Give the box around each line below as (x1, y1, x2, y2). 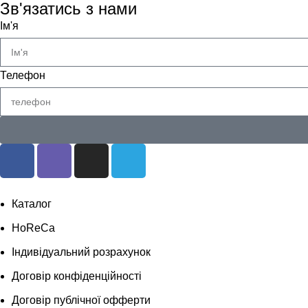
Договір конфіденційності (12, 269, 142, 282)
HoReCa (12, 221, 55, 234)
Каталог (12, 197, 52, 210)
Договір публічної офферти (12, 294, 151, 306)
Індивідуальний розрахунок (12, 245, 151, 258)
